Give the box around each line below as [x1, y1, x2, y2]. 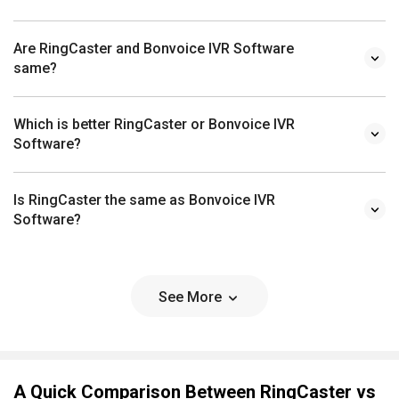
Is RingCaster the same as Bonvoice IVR [13, 191, 275, 208]
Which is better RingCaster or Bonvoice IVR [13, 115, 295, 133]
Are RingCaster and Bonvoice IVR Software [13, 39, 294, 57]
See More [159, 288, 225, 305]
